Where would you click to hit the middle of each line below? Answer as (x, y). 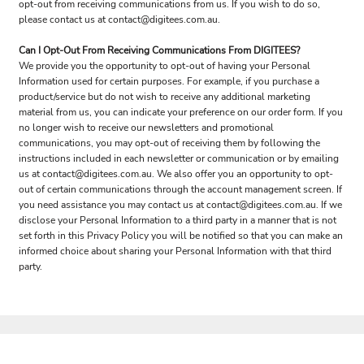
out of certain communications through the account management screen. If (180, 189)
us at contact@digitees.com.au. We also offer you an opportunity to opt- (176, 174)
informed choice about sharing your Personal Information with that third (175, 251)
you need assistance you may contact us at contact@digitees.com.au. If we (180, 205)
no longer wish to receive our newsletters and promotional (146, 128)
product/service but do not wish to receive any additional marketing (165, 97)
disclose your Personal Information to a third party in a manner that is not (178, 220)
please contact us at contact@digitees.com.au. (119, 19)
